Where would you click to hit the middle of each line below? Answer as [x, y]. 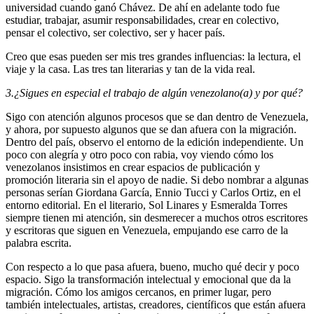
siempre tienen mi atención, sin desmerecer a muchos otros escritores [157, 218]
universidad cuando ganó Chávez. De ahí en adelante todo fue [143, 8]
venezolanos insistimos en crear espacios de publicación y [133, 168]
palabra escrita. [41, 243]
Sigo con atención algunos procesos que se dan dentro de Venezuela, [157, 117]
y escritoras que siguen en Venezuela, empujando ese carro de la [147, 231]
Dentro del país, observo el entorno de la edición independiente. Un [155, 142]
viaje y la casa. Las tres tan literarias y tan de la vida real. [130, 69]
